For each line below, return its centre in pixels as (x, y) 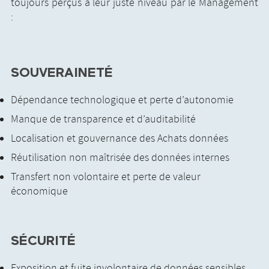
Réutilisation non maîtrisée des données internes (120, 158)
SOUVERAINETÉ (62, 74)
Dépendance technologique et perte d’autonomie (122, 101)
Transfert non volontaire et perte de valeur (106, 177)
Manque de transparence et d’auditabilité (103, 120)
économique (39, 192)
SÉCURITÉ (43, 242)
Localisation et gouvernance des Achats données (119, 139)
